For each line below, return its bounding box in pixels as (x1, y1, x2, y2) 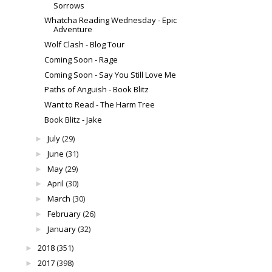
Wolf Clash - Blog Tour (44, 39, 125, 50)
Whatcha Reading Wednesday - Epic (44, 15, 177, 26)
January (47, 223, 76, 234)
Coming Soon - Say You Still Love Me (44, 69, 177, 80)
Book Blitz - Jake (44, 114, 103, 125)
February (47, 208, 81, 219)
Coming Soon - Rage (44, 53, 118, 65)
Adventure (53, 24, 93, 35)
